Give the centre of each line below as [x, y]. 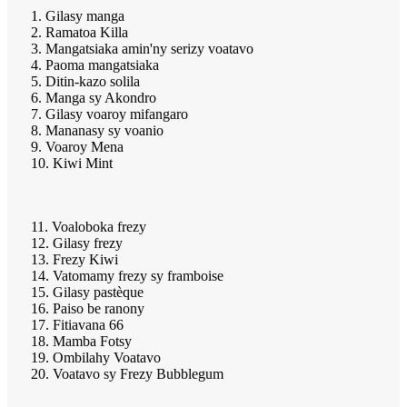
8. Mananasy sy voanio [97, 131]
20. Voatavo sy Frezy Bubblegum [127, 374]
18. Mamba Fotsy [81, 342]
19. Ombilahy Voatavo [96, 358]
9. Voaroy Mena [77, 147]
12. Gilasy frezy [77, 243]
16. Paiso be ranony [88, 309]
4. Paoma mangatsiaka [95, 65]
